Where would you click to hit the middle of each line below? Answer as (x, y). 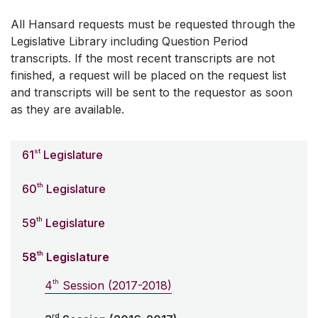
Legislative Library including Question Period (129, 42)
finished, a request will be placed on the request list (148, 76)
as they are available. (67, 110)
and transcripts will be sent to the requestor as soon (152, 93)
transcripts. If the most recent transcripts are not (143, 59)
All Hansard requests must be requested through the (153, 24)
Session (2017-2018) (115, 286)
